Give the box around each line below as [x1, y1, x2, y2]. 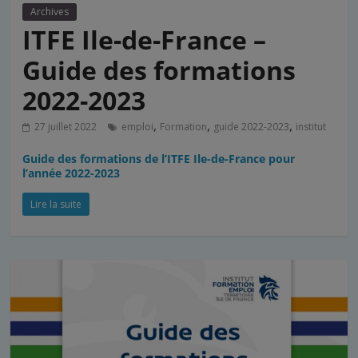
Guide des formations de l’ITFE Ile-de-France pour [22, 150, 296, 166]
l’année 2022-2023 [22, 165, 121, 181]
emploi [121, 119, 154, 133]
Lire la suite [30, 197, 82, 211]
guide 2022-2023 [213, 119, 290, 133]
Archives [30, 4, 70, 18]
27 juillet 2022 [34, 119, 97, 133]
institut [296, 119, 327, 133]
